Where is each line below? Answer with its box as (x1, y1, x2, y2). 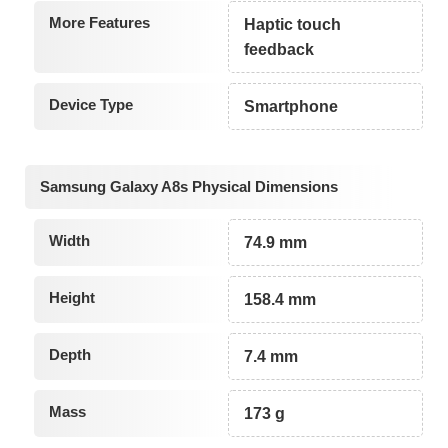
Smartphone (244, 97, 339, 115)
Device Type (48, 95, 133, 113)
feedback (244, 40, 315, 58)
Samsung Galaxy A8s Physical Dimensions (40, 178, 338, 196)
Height (48, 289, 95, 307)
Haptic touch (244, 15, 342, 33)
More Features (48, 13, 150, 31)
